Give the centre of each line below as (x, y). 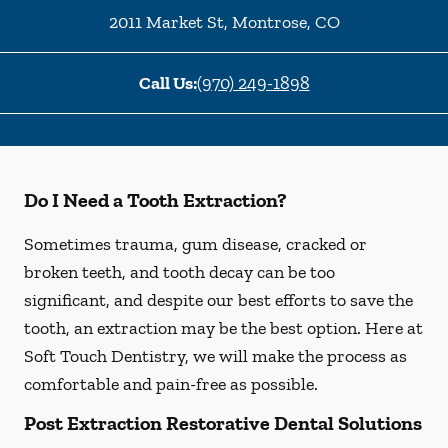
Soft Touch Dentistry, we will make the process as (215, 356)
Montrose (267, 22)
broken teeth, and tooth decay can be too (179, 272)
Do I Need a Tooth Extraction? (155, 200)
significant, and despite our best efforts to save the (218, 300)
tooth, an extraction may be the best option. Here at (223, 328)
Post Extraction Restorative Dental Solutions (223, 423)
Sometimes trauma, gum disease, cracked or (195, 244)
